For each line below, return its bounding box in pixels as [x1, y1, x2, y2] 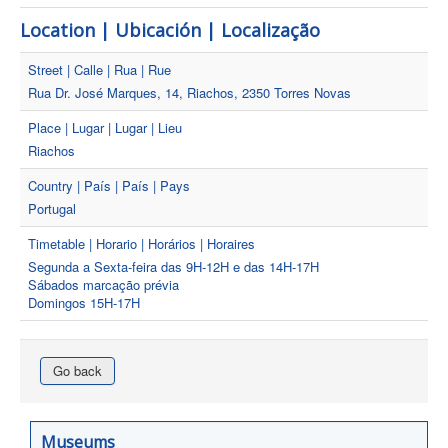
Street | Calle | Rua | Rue [28, 60, 171, 79]
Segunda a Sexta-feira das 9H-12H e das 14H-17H [28, 257, 319, 276]
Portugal [28, 199, 76, 218]
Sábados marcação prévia [28, 275, 179, 294]
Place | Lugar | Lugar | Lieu [28, 118, 182, 137]
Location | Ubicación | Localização [20, 18, 320, 42]
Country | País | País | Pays [28, 176, 190, 195]
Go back [53, 361, 102, 380]
